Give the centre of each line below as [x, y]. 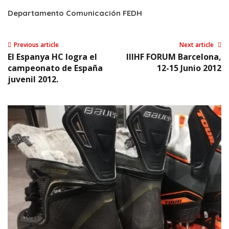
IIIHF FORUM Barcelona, [174, 56]
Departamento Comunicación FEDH [75, 13]
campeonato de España [55, 68]
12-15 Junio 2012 [189, 68]
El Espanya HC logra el [52, 56]
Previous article [36, 44]
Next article [197, 44]
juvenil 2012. [33, 79]
